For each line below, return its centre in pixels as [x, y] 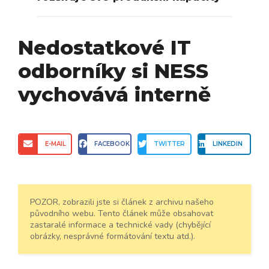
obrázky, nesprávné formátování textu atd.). [113, 236]
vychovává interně [114, 95]
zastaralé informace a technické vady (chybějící [120, 225]
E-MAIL [56, 144]
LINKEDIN [227, 144]
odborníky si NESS [113, 71]
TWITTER [170, 144]
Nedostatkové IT [104, 48]
